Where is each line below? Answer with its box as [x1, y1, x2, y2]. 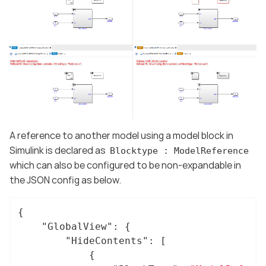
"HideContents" [65, 235, 148, 246]
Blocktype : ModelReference [109, 145, 249, 156]
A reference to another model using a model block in [9, 128, 233, 142]
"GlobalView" [42, 220, 113, 232]
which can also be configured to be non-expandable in [9, 158, 241, 172]
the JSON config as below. [9, 173, 121, 186]
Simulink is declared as [9, 143, 107, 157]
